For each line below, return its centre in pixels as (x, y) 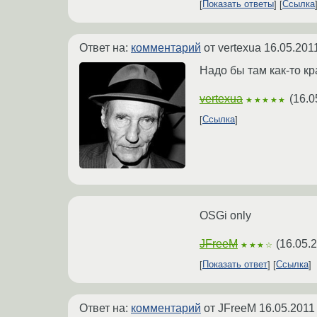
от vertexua (232, 47)
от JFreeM (230, 308)
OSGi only (225, 215)
